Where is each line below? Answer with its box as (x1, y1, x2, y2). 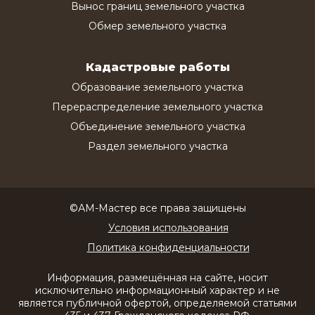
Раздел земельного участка (87, 139, 228, 153)
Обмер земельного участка (89, 19, 226, 32)
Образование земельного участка (72, 80, 243, 94)
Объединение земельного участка (70, 120, 245, 133)
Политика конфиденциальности (86, 240, 250, 254)
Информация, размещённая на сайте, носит (47, 271, 268, 284)
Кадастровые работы (85, 60, 230, 74)
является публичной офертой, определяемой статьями (18, 296, 297, 309)
